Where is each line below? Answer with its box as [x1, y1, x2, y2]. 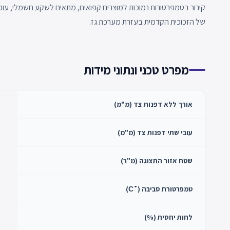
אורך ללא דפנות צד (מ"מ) [114, 99, 193, 109]
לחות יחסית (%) [144, 212, 193, 222]
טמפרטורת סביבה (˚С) [133, 184, 193, 194]
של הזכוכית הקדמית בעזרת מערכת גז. [89, 16, 205, 27]
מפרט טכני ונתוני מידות [84, 61, 189, 78]
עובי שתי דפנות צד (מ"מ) [118, 127, 193, 137]
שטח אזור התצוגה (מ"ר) [121, 156, 193, 165]
